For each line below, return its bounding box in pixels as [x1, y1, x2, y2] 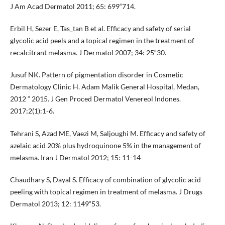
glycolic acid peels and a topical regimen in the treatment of [10, 36, 194, 45]
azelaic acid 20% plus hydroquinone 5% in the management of [10, 141, 201, 150]
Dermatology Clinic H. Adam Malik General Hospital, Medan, [10, 82, 199, 91]
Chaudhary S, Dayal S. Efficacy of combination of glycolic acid [10, 175, 201, 184]
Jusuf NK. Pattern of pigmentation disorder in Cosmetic [10, 70, 183, 79]
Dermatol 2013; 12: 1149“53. [10, 199, 101, 208]
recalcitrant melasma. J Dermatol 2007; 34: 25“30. [10, 48, 166, 57]
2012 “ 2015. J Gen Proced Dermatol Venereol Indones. [10, 94, 181, 103]
